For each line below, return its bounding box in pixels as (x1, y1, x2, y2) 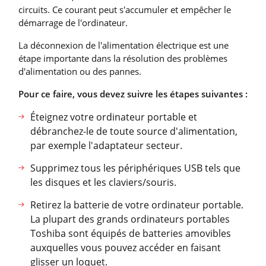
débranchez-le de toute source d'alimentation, (30, 124, 237, 138)
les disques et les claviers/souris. (30, 175, 176, 189)
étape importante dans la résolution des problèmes (18, 52, 227, 64)
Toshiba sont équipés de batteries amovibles (30, 226, 231, 240)
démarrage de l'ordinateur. (18, 16, 128, 28)
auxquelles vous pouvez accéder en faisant (30, 240, 221, 254)
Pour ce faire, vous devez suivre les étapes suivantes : (18, 87, 248, 100)
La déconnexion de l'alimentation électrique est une (18, 39, 229, 51)
